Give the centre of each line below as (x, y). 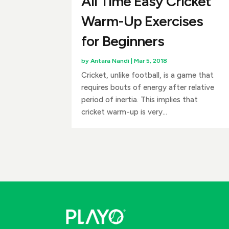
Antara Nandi (110, 61)
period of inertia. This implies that (139, 99)
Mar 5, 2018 (150, 61)
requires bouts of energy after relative (147, 87)
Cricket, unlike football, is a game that (147, 75)
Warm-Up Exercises (142, 21)
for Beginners (122, 41)
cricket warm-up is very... (124, 112)
